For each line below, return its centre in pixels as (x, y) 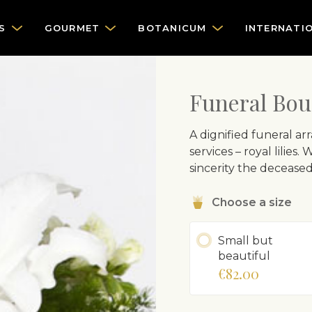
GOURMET (72, 28)
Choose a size (252, 202)
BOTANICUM (172, 28)
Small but (245, 241)
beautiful (244, 256)
